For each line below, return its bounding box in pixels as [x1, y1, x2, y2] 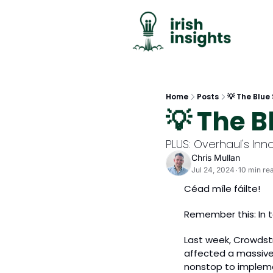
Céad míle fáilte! [184, 182, 260, 195]
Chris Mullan [191, 152, 240, 163]
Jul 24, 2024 [191, 165, 235, 174]
